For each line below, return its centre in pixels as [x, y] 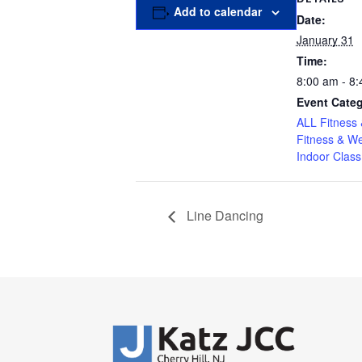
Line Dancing [223, 215]
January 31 [325, 40]
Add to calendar [217, 11]
